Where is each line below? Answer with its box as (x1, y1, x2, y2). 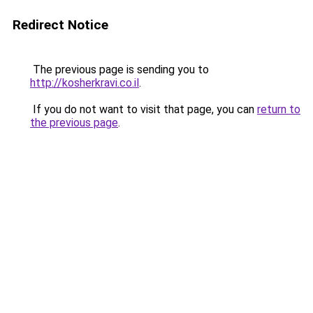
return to (257, 103, 300, 116)
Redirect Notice (13, 17, 108, 33)
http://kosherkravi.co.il (30, 76, 139, 89)
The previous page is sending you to (30, 63, 209, 76)
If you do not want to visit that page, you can (30, 103, 257, 116)
